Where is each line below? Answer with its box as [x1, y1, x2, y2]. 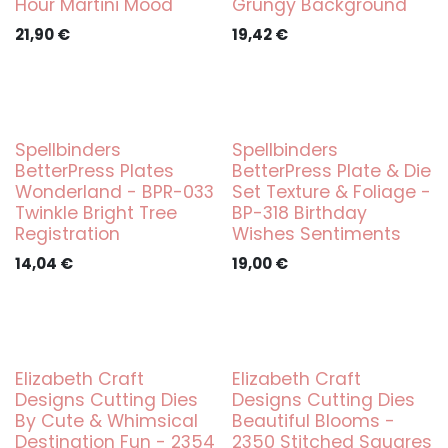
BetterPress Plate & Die [231, 159, 431, 183]
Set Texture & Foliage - [231, 180, 431, 204]
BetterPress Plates [15, 159, 174, 183]
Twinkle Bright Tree [15, 201, 177, 225]
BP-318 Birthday [231, 201, 367, 225]
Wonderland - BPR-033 [15, 180, 214, 204]
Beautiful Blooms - [231, 409, 395, 433]
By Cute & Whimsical [15, 409, 198, 433]
